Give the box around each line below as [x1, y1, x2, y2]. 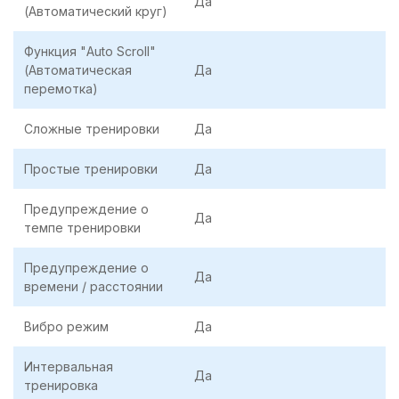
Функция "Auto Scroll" [24, 43, 156, 59]
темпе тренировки [24, 219, 141, 235]
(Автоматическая [24, 61, 132, 77]
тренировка [24, 377, 98, 393]
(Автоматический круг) [24, 3, 167, 19]
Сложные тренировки [24, 120, 159, 136]
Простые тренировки [24, 160, 158, 176]
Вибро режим [24, 318, 109, 334]
